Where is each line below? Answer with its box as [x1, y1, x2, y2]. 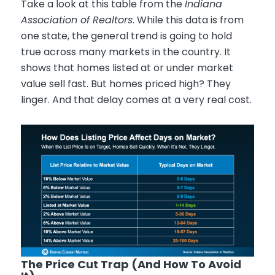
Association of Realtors [20, 13, 133, 28]
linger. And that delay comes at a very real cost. [20, 93, 252, 107]
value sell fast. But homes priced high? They [20, 77, 231, 91]
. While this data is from [132, 13, 244, 28]
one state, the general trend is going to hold [20, 29, 232, 44]
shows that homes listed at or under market [20, 61, 233, 76]
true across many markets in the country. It [20, 45, 231, 60]
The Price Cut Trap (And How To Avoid [20, 256, 241, 272]
